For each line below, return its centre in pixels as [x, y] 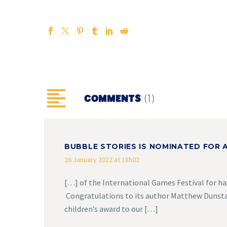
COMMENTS [114, 99]
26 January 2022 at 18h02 [102, 159]
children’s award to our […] [111, 209]
